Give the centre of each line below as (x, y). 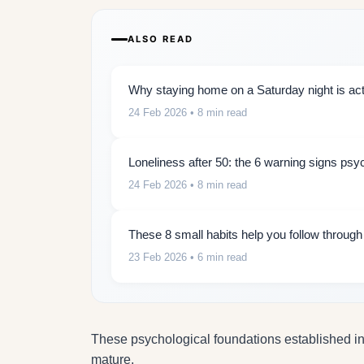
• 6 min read (217, 257)
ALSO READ (160, 39)
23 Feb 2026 (158, 257)
